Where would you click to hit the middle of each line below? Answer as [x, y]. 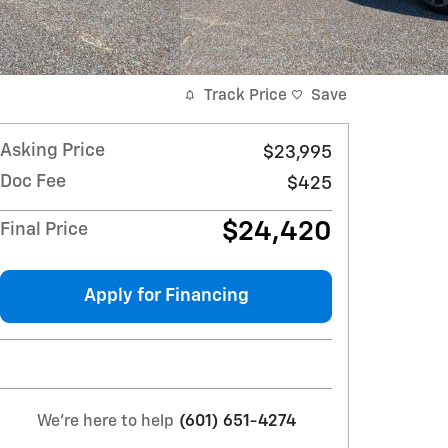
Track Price [245, 95]
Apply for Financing [166, 295]
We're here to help [105, 421]
